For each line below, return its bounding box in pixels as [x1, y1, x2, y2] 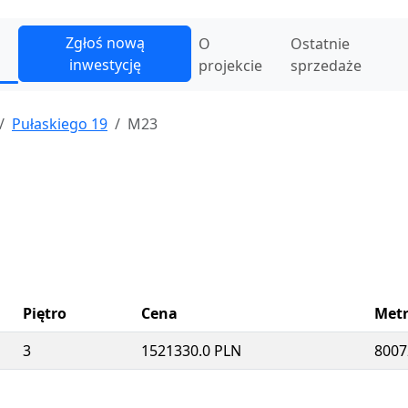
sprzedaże [290, 56, 362, 76]
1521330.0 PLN [141, 341, 241, 361]
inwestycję [68, 55, 141, 75]
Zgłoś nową [65, 33, 145, 53]
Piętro [23, 303, 66, 323]
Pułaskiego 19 [12, 114, 107, 134]
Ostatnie [290, 34, 350, 54]
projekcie [199, 56, 263, 76]
